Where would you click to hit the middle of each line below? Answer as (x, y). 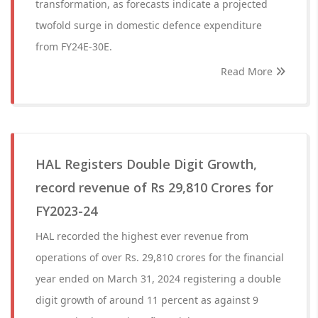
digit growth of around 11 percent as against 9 (147, 300)
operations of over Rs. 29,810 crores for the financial (160, 257)
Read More (248, 71)
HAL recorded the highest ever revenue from (142, 236)
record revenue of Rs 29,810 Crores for (154, 187)
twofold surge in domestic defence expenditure (149, 25)
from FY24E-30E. (74, 46)
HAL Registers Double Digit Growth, (146, 164)
